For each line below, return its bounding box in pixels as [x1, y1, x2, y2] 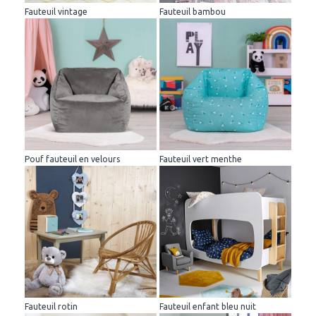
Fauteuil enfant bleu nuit [159, 301, 256, 311]
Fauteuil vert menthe [159, 154, 242, 164]
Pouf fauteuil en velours [25, 154, 120, 164]
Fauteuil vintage [25, 6, 87, 16]
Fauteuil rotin [25, 301, 78, 311]
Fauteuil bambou [159, 6, 226, 16]
